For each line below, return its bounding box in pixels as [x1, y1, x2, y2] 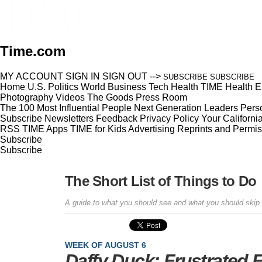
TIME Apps [22, 123, 68, 134]
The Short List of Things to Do [65, 173, 257, 189]
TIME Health [201, 81, 253, 92]
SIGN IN [65, 71, 100, 81]
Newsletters [44, 113, 94, 123]
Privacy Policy [140, 113, 199, 123]
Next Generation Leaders [134, 102, 238, 113]
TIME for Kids [70, 123, 126, 134]
